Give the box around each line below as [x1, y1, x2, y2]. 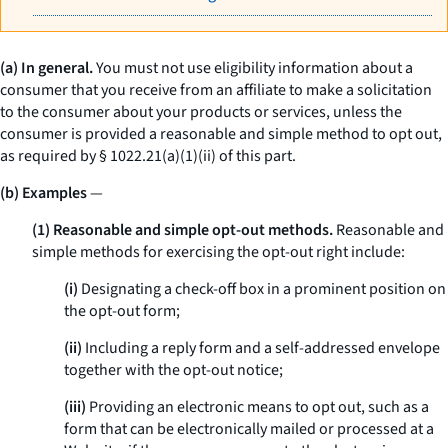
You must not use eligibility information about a [93, 57, 413, 79]
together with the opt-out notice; [64, 359, 283, 381]
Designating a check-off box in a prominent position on [78, 278, 446, 300]
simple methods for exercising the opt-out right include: [32, 241, 405, 263]
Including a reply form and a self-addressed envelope [82, 337, 440, 359]
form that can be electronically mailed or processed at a [64, 418, 434, 440]
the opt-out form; [64, 300, 180, 322]
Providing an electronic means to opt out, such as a [86, 396, 429, 418]
